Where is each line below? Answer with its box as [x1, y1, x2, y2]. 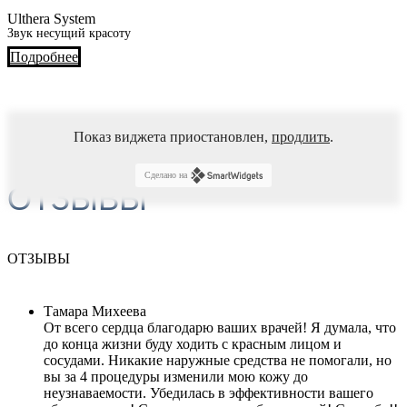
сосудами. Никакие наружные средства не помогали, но [44, 352, 392, 368]
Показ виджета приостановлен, [74, 128, 272, 144]
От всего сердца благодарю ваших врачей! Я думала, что [44, 319, 396, 335]
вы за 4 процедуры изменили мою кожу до [44, 368, 308, 384]
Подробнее [10, 48, 78, 65]
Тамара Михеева [44, 303, 146, 319]
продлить [272, 128, 330, 144]
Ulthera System [7, 10, 95, 26]
